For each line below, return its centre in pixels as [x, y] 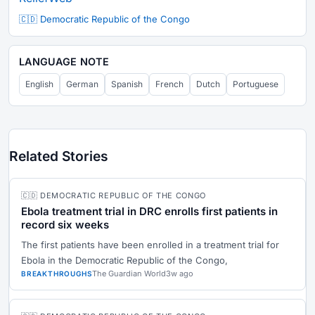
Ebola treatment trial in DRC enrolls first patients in [149, 211]
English [39, 84]
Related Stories [59, 156]
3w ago [180, 273]
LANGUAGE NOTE [64, 61]
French [169, 84]
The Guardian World [129, 273]
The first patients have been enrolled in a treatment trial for [150, 244]
